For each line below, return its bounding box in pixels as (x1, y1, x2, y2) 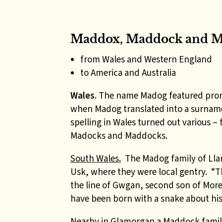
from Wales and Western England (80, 53, 212, 65)
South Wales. (70, 152, 121, 165)
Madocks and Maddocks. (70, 129, 167, 142)
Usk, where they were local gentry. (70, 166, 211, 178)
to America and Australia (80, 66, 176, 79)
